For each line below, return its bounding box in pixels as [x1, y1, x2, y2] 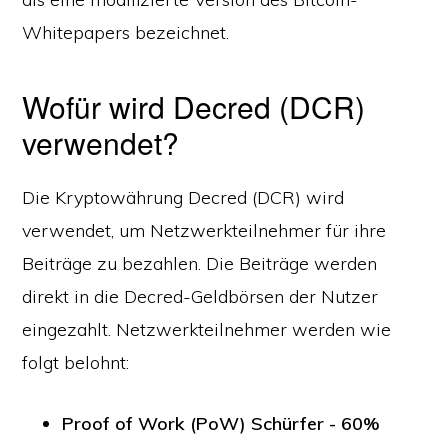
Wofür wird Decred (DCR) [22, 85, 366, 128]
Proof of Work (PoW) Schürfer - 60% [62, 412, 380, 435]
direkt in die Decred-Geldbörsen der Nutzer [22, 285, 379, 308]
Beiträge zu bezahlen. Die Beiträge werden [22, 252, 378, 275]
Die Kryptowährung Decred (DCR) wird [22, 186, 345, 209]
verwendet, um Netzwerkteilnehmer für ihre [22, 219, 387, 242]
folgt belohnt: [22, 351, 130, 374]
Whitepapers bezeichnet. [22, 21, 230, 44]
